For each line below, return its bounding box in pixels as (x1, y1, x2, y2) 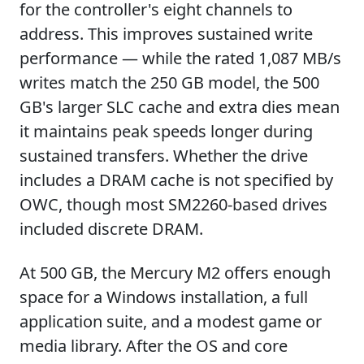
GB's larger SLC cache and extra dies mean (19, 96, 340, 118)
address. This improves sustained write (19, 23, 313, 45)
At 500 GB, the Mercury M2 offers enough (19, 262, 331, 284)
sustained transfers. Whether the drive (19, 145, 308, 167)
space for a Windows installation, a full (19, 286, 308, 308)
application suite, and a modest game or (19, 310, 322, 332)
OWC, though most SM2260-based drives (19, 193, 327, 215)
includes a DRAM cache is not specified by (19, 169, 333, 191)
